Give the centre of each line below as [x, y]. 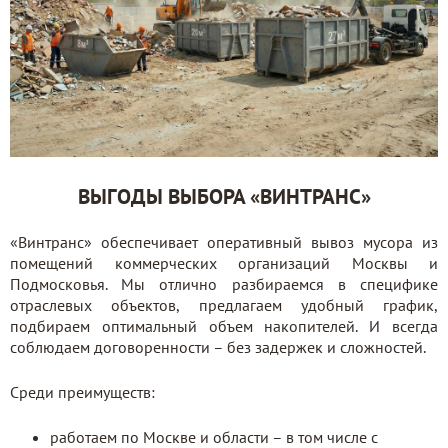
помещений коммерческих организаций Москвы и [224, 262]
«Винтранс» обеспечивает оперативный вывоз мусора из [224, 241]
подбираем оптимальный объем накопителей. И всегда [224, 325]
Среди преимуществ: [82, 391]
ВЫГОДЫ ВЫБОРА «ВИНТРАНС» [224, 196]
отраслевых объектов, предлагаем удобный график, [224, 304]
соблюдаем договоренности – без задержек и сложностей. [218, 346]
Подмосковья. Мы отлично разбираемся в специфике [224, 283]
